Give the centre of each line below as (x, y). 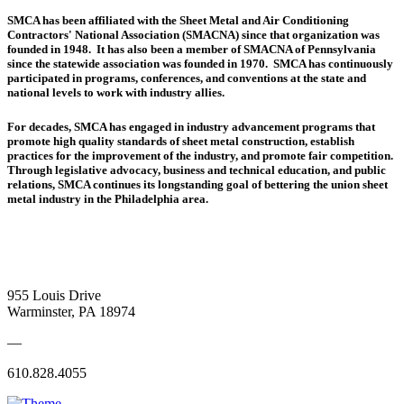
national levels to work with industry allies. (116, 92)
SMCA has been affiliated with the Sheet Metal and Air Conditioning (178, 20)
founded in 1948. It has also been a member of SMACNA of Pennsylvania (192, 49)
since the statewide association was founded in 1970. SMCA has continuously (200, 63)
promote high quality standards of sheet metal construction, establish (181, 141)
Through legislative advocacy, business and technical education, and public (197, 170)
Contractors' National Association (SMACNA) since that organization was (193, 34)
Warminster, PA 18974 (71, 312)
